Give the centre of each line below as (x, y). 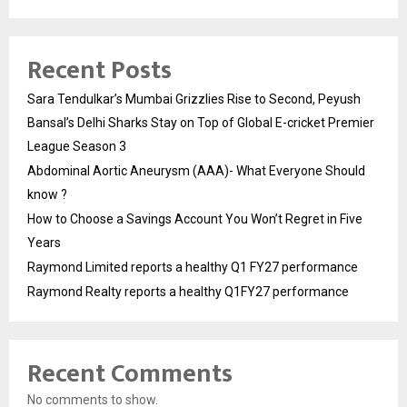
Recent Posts (99, 70)
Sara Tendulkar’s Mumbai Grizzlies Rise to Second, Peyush (194, 99)
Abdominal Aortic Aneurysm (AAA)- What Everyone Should (196, 171)
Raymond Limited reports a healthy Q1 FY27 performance (193, 267)
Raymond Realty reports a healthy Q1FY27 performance (188, 292)
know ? (47, 194)
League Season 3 (77, 146)
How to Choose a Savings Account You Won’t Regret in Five (195, 219)
